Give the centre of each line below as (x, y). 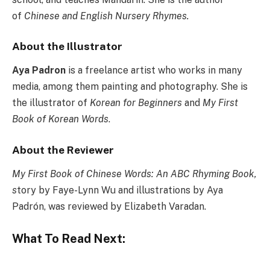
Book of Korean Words (60, 119)
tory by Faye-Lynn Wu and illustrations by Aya (120, 190)
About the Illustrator (67, 46)
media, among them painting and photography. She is (130, 87)
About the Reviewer (63, 149)
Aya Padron (39, 71)
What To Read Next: (69, 238)
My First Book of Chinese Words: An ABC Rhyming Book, (134, 174)
